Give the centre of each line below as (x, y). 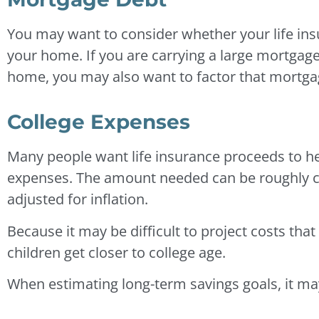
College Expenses (99, 122)
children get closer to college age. (116, 252)
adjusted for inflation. (78, 199)
